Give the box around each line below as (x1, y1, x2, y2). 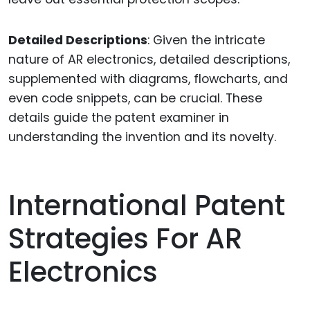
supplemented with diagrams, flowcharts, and (8, 71, 288, 88)
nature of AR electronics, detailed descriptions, (8, 51, 290, 69)
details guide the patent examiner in (8, 109, 229, 127)
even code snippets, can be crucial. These (8, 90, 262, 107)
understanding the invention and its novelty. (8, 129, 276, 146)
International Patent (8, 185, 285, 225)
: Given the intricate (147, 32, 265, 49)
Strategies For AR (8, 219, 242, 258)
